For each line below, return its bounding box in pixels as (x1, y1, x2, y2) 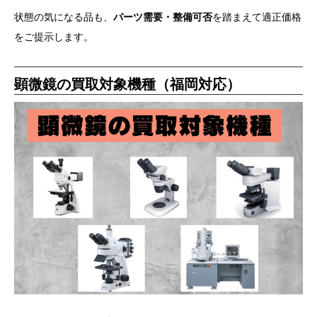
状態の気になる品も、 (14, 11, 113, 23)
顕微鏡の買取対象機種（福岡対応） (14, 76, 241, 92)
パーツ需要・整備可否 (113, 11, 212, 23)
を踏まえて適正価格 (212, 11, 301, 23)
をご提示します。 (14, 30, 93, 42)
